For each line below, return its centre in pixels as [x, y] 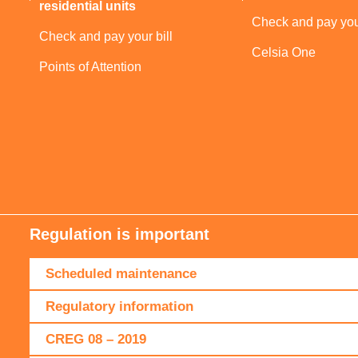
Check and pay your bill [106, 37]
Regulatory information [119, 307]
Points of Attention [90, 67]
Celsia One [284, 53]
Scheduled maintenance [121, 274]
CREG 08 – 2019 [96, 340]
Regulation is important [119, 235]
